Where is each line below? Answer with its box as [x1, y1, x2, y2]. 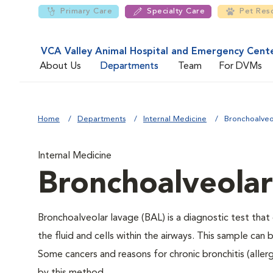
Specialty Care [147, 7, 205, 15]
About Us [40, 61, 81, 71]
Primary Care [60, 7, 112, 15]
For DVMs [219, 61, 262, 71]
